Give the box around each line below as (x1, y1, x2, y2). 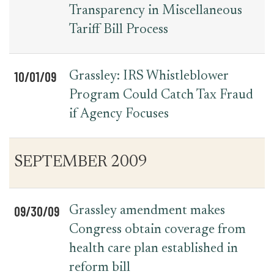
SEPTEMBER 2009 (14, 155, 147, 171)
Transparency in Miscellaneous (69, 4, 242, 18)
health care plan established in (69, 242, 238, 256)
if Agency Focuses (69, 108, 169, 121)
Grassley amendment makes (69, 204, 225, 218)
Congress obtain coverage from (69, 223, 246, 237)
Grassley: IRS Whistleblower (69, 70, 228, 83)
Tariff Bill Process (69, 23, 168, 37)
